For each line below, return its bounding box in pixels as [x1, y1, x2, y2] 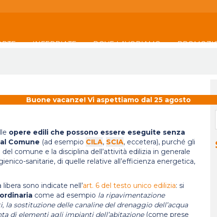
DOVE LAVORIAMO [93, 40, 163, 48]
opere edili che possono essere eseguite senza [9, 128, 185, 137]
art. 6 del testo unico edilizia [83, 181, 176, 190]
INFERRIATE [32, 40, 78, 48]
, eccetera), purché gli [124, 138, 195, 146]
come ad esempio [34, 191, 98, 200]
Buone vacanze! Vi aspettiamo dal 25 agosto [26, 95, 191, 104]
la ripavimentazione [98, 191, 165, 200]
